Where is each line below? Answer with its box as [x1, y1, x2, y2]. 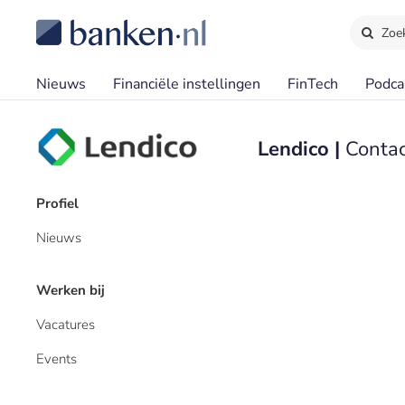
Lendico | [258, 136, 345, 163]
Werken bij [36, 281, 105, 299]
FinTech [287, 74, 338, 94]
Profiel [36, 194, 79, 212]
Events [36, 350, 77, 368]
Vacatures [36, 316, 95, 334]
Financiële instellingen [113, 74, 260, 94]
